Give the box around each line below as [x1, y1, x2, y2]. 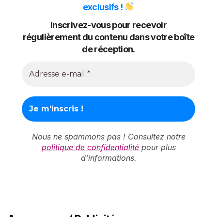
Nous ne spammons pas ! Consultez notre [31, 131, 186, 141]
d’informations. [80, 153, 137, 163]
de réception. [82, 44, 135, 55]
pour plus [139, 142, 176, 152]
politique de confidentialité [41, 142, 139, 152]
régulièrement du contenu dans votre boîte [22, 32, 195, 43]
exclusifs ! [82, 1, 124, 12]
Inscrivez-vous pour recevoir [50, 20, 167, 31]
